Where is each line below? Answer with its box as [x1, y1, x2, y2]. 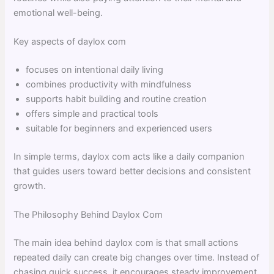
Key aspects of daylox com [13, 35, 127, 47]
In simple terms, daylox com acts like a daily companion [13, 150, 245, 162]
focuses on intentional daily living [26, 64, 164, 75]
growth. [13, 180, 46, 191]
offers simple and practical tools [26, 108, 159, 119]
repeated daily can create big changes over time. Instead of [13, 251, 260, 263]
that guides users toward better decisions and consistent [13, 165, 251, 177]
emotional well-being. [13, 7, 103, 18]
